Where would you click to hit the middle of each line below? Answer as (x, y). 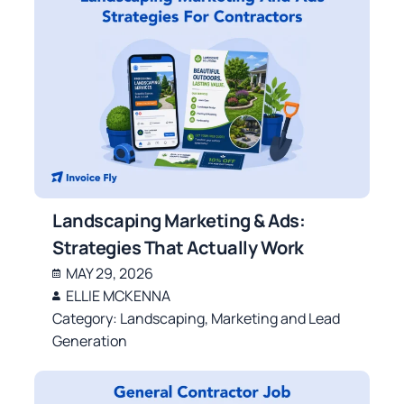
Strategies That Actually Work (178, 247)
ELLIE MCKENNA (119, 295)
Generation (90, 340)
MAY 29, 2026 (110, 273)
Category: (87, 318)
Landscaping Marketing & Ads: (179, 220)
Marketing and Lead (276, 318)
